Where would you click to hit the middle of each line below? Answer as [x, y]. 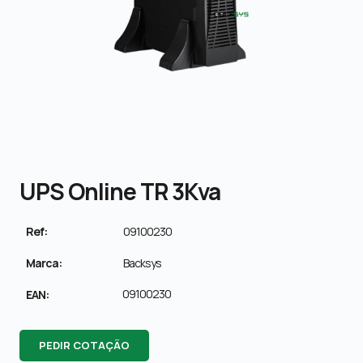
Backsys [142, 263]
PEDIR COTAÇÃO [84, 345]
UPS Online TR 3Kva [120, 191]
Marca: [44, 263]
